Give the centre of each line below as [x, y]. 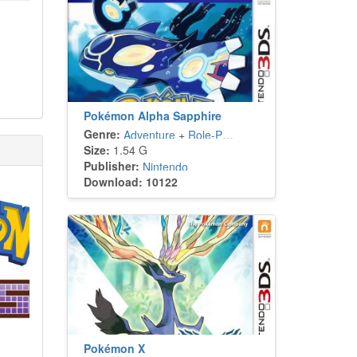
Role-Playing [205, 135]
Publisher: [111, 166]
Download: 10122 [130, 182]
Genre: [102, 134]
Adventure [149, 135]
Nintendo [165, 167]
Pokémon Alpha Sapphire [152, 116]
